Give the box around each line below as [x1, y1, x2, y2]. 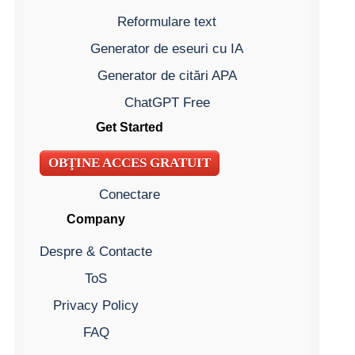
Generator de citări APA [97, 67, 237, 83]
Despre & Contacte [40, 243, 152, 259]
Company [67, 212, 125, 226]
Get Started [96, 120, 163, 134]
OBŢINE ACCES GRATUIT [48, 155, 211, 170]
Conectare [99, 186, 160, 202]
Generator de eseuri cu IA [90, 40, 244, 56]
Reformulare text [117, 13, 217, 29]
